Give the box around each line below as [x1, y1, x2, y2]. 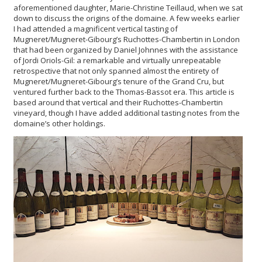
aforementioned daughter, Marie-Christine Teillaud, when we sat [13, 2, 243, 13]
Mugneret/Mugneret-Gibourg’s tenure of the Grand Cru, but [13, 75, 224, 87]
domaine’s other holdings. [13, 118, 105, 129]
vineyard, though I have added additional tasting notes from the [13, 107, 240, 118]
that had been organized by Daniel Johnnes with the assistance [13, 44, 238, 55]
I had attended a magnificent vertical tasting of [13, 23, 178, 34]
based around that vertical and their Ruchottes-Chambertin [13, 96, 223, 108]
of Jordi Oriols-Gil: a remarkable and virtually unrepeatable [13, 54, 221, 65]
